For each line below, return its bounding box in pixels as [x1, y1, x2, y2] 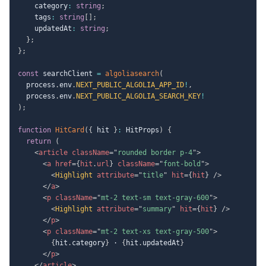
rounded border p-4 [118, 148, 192, 157]
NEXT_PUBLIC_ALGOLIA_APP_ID [76, 80, 184, 89]
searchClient [39, 69, 97, 78]
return [26, 137, 51, 145]
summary [142, 204, 172, 213]
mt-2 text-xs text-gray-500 [101, 227, 209, 236]
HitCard [55, 125, 84, 134]
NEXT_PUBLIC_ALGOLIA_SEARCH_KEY [76, 91, 201, 100]
